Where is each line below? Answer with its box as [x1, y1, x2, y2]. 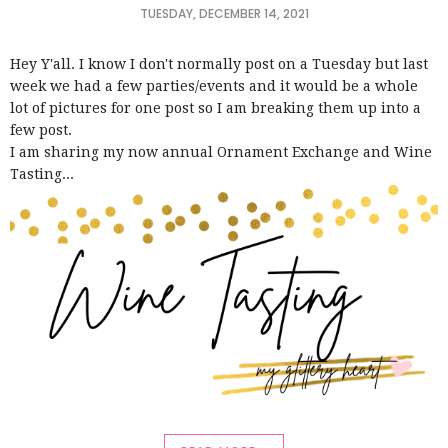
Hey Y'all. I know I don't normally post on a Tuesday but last [10, 55, 428, 72]
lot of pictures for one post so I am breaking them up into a [10, 99, 421, 116]
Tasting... [10, 165, 78, 182]
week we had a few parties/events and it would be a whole [10, 77, 418, 94]
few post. [10, 121, 76, 138]
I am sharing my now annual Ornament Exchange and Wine [10, 143, 432, 160]
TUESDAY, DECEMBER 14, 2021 [139, 4, 309, 22]
